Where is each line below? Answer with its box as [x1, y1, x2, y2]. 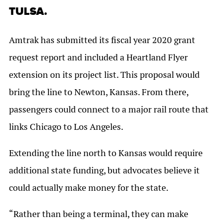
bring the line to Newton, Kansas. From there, [9, 86, 188, 98]
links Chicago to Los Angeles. [9, 121, 123, 133]
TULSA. [9, 5, 47, 19]
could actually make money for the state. [9, 182, 168, 194]
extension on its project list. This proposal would [9, 69, 200, 81]
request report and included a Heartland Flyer [9, 52, 188, 63]
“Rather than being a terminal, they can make [9, 208, 188, 220]
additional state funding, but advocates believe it [9, 165, 200, 176]
